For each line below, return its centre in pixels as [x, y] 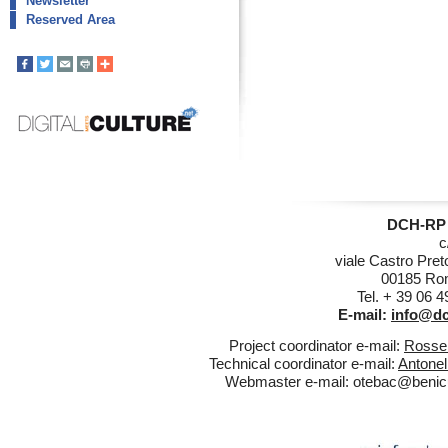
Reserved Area [70, 19]
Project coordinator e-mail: [316, 345]
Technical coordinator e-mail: [303, 363]
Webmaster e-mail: [289, 381]
